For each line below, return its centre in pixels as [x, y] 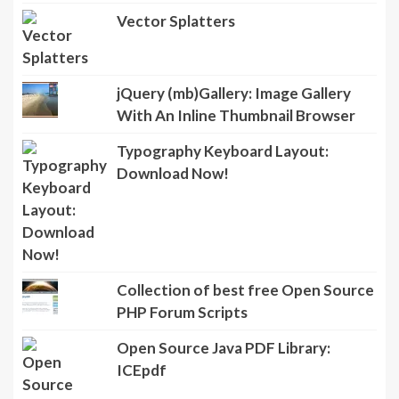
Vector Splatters [175, 66]
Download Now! [172, 218]
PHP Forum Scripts [182, 357]
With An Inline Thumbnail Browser [236, 160]
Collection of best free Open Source [245, 335]
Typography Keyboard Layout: [222, 196]
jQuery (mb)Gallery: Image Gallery [233, 138]
